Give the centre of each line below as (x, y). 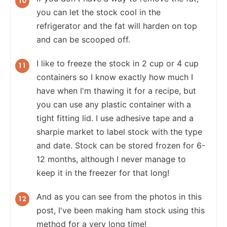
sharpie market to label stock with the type (119, 131)
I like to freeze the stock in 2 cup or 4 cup (118, 63)
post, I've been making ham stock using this (121, 210)
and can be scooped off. (83, 39)
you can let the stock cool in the (99, 12)
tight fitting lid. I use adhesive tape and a (115, 118)
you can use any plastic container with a (114, 104)
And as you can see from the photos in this (119, 196)
